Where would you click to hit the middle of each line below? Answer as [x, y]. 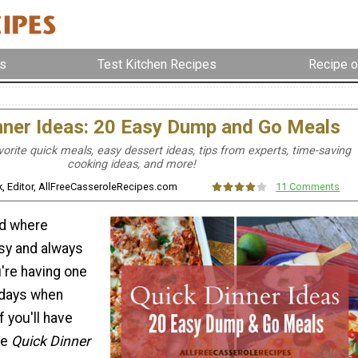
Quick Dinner [51, 341]
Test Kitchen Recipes [157, 64]
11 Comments [308, 187]
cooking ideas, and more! [131, 165]
